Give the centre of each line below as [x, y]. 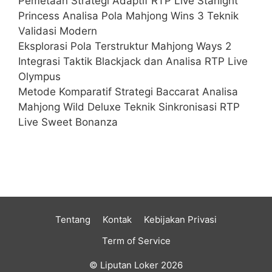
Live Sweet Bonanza [68, 122]
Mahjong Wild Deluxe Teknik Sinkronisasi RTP [129, 107]
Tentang [73, 219]
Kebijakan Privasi [180, 219]
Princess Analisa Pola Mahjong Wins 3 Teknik [128, 15]
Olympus [39, 76]
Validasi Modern [58, 31]
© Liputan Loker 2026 [136, 265]
